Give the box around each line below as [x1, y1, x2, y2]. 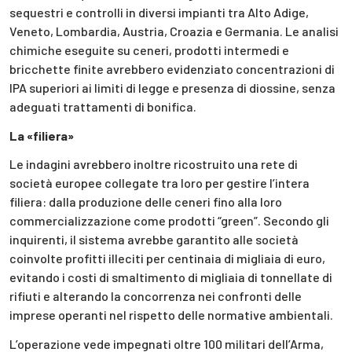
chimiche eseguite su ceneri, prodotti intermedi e [9, 42, 289, 57]
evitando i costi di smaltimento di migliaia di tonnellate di [9, 269, 332, 285]
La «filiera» [9, 127, 74, 143]
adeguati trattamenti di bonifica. [9, 98, 196, 114]
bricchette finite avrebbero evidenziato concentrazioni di [9, 60, 335, 76]
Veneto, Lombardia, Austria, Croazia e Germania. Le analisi [9, 23, 339, 38]
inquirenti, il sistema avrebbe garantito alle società [9, 232, 299, 247]
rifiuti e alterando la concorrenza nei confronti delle [9, 288, 302, 304]
